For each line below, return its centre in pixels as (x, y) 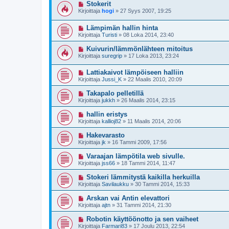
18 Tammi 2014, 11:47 (148, 163)
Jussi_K (112, 79)
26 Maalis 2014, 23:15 (148, 100)
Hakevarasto (105, 135)
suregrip (112, 55)
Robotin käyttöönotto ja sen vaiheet (142, 219)
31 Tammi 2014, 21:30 (144, 205)
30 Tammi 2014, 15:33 (162, 184)
